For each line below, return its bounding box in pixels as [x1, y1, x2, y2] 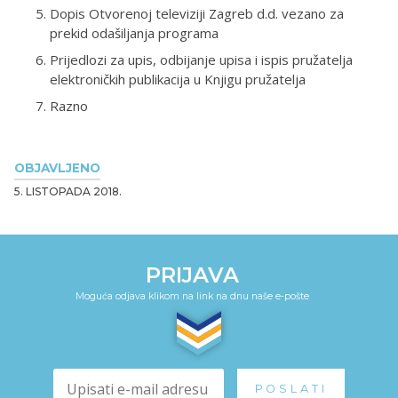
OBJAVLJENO [14, 160, 100, 175]
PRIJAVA [145, 261, 239, 288]
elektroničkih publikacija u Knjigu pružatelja [50, 69, 306, 88]
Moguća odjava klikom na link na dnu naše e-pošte [75, 290, 309, 302]
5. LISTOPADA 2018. [14, 184, 122, 198]
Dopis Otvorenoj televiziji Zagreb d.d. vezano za [50, 4, 344, 22]
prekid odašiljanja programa [50, 23, 219, 42]
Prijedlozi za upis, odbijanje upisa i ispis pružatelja [50, 50, 353, 68]
